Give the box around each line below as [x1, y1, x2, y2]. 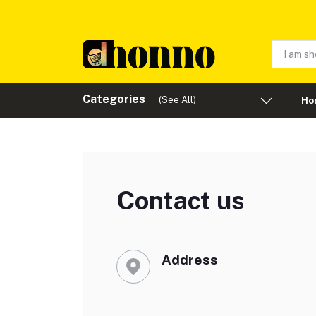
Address [162, 252, 218, 267]
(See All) [159, 95, 196, 105]
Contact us [116, 186, 245, 215]
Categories [83, 92, 145, 106]
